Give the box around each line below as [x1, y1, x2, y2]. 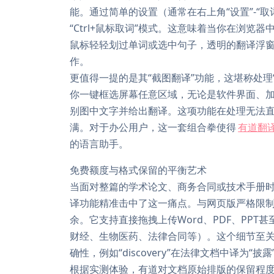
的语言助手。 [70, 137, 128, 150]
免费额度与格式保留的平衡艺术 [70, 163, 207, 177]
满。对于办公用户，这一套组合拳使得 [70, 120, 236, 134]
